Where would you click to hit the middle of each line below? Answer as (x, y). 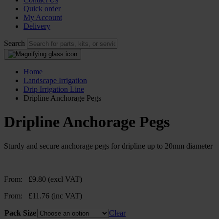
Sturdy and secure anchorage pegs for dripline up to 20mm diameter (108, 146)
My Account (43, 17)
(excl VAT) (65, 179)
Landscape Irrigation (55, 80)
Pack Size (20, 213)
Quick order (42, 9)
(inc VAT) (67, 196)
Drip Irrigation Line (54, 89)
